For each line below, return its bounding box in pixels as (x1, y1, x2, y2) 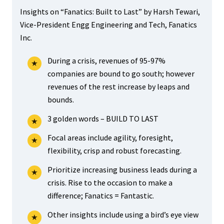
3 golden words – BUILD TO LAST (47, 113, 158, 123)
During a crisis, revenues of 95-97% (47, 55, 165, 65)
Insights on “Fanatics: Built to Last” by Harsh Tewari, (19, 6, 200, 16)
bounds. (47, 94, 74, 104)
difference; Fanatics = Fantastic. (47, 190, 154, 200)
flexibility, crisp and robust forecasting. (47, 145, 181, 155)
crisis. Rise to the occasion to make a (47, 177, 172, 187)
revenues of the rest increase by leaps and (47, 81, 189, 91)
